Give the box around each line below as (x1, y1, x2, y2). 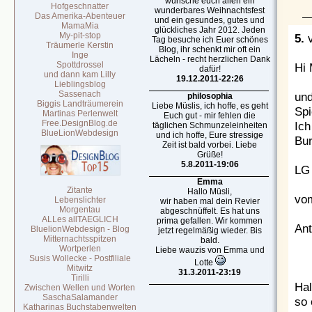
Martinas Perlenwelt (42, 109, 118, 118)
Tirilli (71, 273, 89, 283)
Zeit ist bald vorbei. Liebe (162, 140, 258, 150)
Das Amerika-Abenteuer (35, 11, 125, 21)
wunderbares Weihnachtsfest (155, 6, 265, 15)
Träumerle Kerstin (46, 40, 114, 50)
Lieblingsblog (54, 79, 106, 89)
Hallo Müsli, (187, 187, 233, 196)
